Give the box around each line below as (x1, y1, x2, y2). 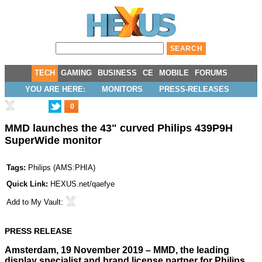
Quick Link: (6, 180, 50, 189)
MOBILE (159, 68, 189, 77)
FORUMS (195, 68, 227, 77)
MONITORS (101, 85, 143, 94)
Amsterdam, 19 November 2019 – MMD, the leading (5, 245, 229, 256)
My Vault (31, 198, 61, 207)
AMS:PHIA (56, 163, 93, 173)
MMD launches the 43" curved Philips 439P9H (5, 122, 233, 135)
